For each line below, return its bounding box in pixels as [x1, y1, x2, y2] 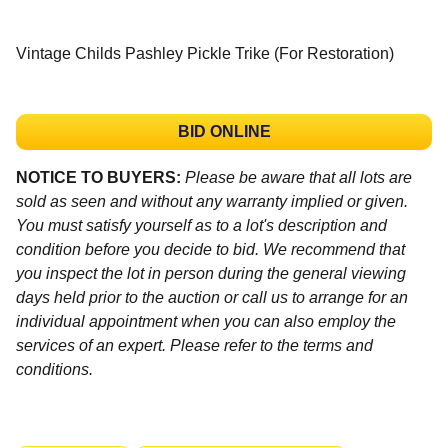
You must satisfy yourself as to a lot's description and [16, 216, 387, 234]
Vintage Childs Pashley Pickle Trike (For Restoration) [16, 44, 394, 62]
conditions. [16, 360, 93, 378]
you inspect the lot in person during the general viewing [16, 264, 406, 282]
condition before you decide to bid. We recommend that [16, 240, 405, 258]
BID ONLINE [177, 122, 271, 140]
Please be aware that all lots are [185, 168, 412, 186]
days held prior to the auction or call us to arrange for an [16, 288, 408, 306]
